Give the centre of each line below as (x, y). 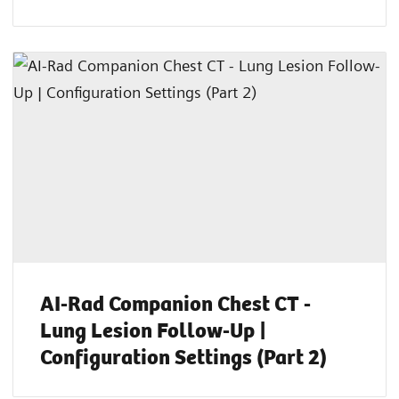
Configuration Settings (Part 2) (183, 356)
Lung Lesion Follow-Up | (153, 329)
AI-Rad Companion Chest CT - (175, 302)
